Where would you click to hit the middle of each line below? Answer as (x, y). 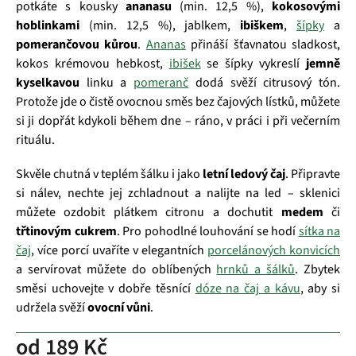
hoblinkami (48, 25)
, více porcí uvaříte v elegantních (119, 250)
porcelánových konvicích (274, 250)
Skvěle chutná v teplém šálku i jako (109, 174)
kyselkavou (48, 82)
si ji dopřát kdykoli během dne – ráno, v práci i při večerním (178, 120)
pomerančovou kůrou (77, 44)
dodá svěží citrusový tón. (265, 82)
